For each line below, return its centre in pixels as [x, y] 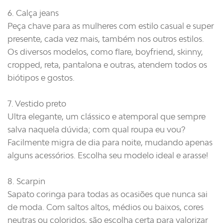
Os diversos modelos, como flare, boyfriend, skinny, [105, 52]
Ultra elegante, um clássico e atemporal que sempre [107, 117]
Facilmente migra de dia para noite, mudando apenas [110, 143]
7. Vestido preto [37, 104]
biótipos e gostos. [41, 78]
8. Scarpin [26, 181]
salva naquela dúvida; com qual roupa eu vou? [96, 130]
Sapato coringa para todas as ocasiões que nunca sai [108, 194]
